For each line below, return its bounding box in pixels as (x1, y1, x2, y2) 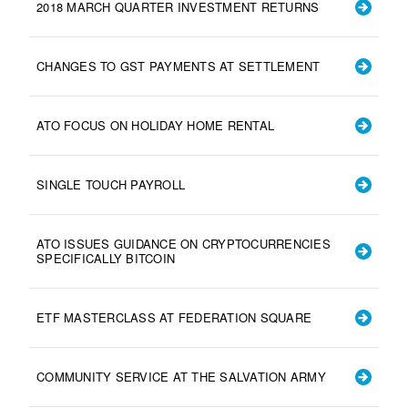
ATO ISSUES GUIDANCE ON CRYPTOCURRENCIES (36, 234, 331, 252)
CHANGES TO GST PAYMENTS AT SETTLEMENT (36, 56, 321, 75)
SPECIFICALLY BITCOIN (36, 249, 175, 267)
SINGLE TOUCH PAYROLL (36, 175, 185, 193)
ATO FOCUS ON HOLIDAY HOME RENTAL (36, 116, 274, 134)
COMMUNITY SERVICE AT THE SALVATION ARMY (36, 367, 326, 385)
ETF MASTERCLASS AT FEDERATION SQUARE (36, 308, 311, 326)
